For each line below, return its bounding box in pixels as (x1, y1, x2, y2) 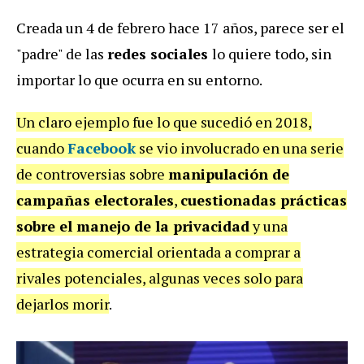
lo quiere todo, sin (212, 43, 331, 63)
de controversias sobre (16, 163, 168, 184)
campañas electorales (16, 189, 174, 210)
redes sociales (107, 43, 212, 63)
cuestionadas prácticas (180, 189, 347, 210)
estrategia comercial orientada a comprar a (16, 241, 301, 262)
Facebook (67, 137, 136, 158)
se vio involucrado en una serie (136, 137, 344, 158)
